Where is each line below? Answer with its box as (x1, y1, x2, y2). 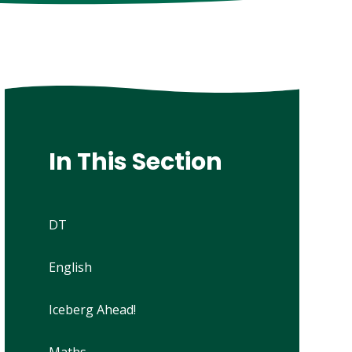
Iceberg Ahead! (48, 301, 136, 319)
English (48, 258, 92, 277)
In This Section (48, 145, 222, 179)
